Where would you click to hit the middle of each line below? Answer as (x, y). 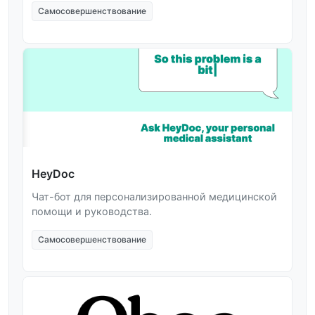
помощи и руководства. (92, 211)
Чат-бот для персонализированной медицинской (154, 196)
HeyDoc (53, 173)
